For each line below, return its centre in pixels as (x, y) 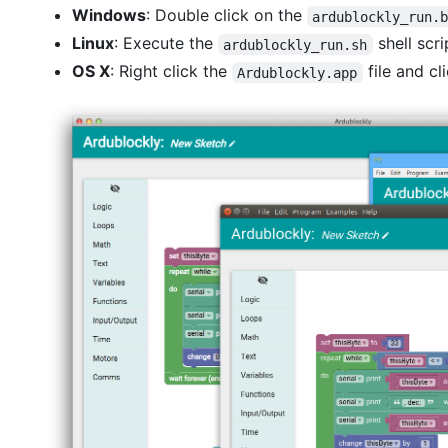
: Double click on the (226, 15)
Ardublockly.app (297, 72)
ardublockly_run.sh (295, 44)
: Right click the (171, 71)
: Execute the (166, 43)
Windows (109, 15)
